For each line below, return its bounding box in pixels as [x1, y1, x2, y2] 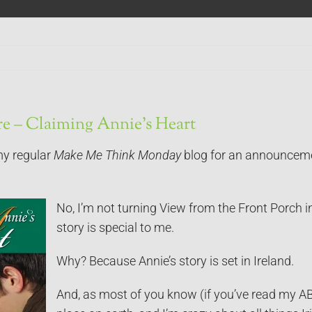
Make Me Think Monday [53, 148, 184, 162]
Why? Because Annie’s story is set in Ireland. [56, 253, 294, 268]
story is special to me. [56, 220, 174, 235]
